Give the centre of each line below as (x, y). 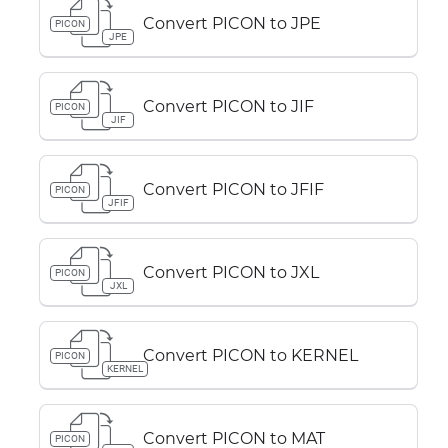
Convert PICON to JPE (232, 23)
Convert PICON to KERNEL (250, 355)
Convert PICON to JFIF (233, 189)
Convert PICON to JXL (231, 272)
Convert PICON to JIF (228, 106)
